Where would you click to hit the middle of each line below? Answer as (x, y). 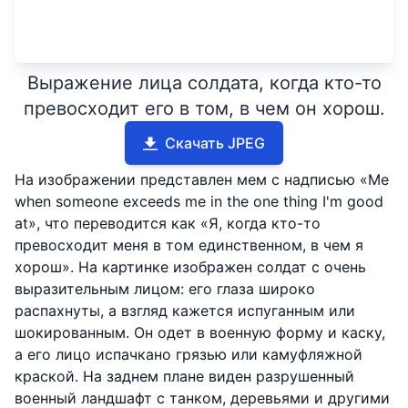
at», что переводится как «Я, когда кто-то (168, 224)
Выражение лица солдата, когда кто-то (204, 83)
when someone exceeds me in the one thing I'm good (199, 202)
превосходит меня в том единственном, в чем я (189, 245)
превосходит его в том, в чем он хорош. (204, 109)
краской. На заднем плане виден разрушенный (184, 377)
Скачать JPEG (215, 143)
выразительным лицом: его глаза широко (165, 289)
